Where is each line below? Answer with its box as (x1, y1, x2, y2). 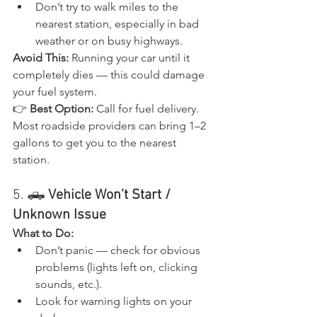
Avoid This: (13, 50, 69, 64)
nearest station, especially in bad (35, 16, 202, 30)
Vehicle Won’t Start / (48, 186, 174, 204)
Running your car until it (69, 50, 192, 64)
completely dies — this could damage (13, 67, 207, 81)
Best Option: (30, 101, 93, 115)
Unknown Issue (13, 206, 106, 224)
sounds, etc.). (35, 277, 102, 291)
